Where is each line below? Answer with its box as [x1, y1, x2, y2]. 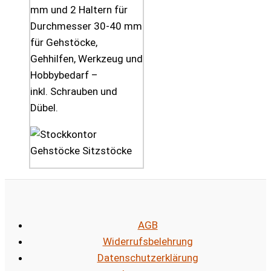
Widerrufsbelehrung [102, 235, 193, 248]
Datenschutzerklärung [97, 252, 198, 264]
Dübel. [30, 102, 58, 114]
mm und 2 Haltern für [30, 4, 128, 16]
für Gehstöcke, [30, 36, 97, 49]
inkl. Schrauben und [30, 85, 117, 98]
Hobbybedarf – [30, 69, 98, 82]
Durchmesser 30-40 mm [30, 20, 142, 33]
